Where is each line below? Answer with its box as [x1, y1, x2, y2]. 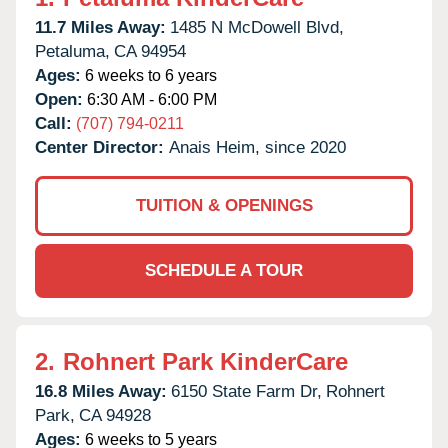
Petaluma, [35, 41, 110, 61]
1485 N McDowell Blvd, [170, 17, 344, 37]
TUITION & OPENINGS [135, 195, 313, 215]
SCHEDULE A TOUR [145, 260, 303, 280]
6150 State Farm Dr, [171, 381, 322, 401]
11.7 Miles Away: [35, 17, 166, 37]
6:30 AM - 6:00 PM [83, 90, 217, 108]
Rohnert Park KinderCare [63, 347, 348, 375]
